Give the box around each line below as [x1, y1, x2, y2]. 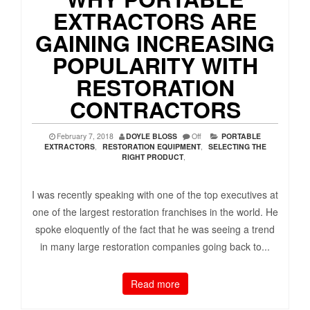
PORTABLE [221, 131, 261, 142]
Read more [130, 277, 180, 291]
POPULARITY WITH [52, 49, 258, 82]
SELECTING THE [208, 141, 266, 152]
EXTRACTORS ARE [53, 5, 257, 37]
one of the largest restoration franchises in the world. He [32, 205, 278, 219]
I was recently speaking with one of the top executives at [32, 188, 278, 202]
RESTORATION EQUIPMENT [102, 141, 201, 152]
